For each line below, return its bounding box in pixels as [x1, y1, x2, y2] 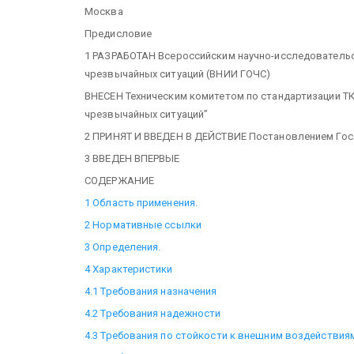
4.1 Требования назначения [85, 284, 217, 297]
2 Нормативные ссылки [85, 218, 201, 231]
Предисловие [85, 27, 153, 40]
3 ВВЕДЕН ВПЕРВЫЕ [85, 152, 180, 164]
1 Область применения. [85, 196, 198, 209]
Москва [85, 5, 123, 17]
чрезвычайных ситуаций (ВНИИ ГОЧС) [85, 67, 271, 80]
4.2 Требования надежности [85, 307, 221, 319]
